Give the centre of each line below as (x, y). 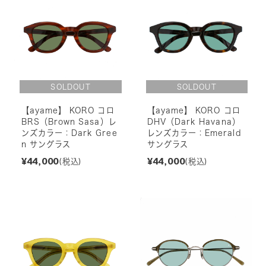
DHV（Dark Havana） (194, 122)
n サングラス (46, 145)
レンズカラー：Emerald (194, 133)
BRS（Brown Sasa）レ (69, 122)
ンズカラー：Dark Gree (69, 133)
